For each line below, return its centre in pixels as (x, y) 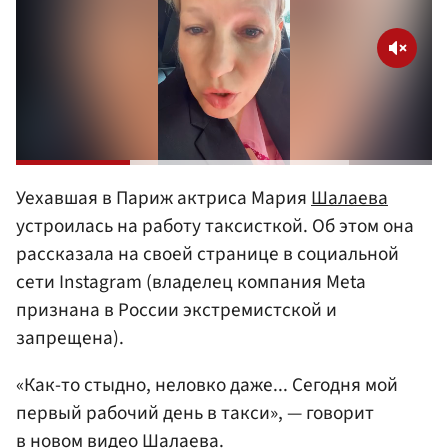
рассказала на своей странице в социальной (207, 253)
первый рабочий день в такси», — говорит (195, 413)
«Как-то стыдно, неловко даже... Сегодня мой (207, 385)
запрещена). (70, 337)
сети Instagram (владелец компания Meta (191, 281)
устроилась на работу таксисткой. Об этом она (215, 225)
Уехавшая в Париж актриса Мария (163, 197)
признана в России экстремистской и (176, 309)
